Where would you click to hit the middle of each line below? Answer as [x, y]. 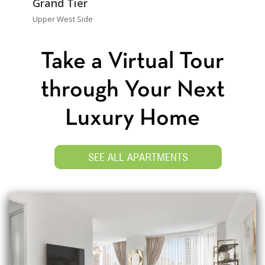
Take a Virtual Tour [132, 62]
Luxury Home [132, 119]
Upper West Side [63, 19]
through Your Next [132, 91]
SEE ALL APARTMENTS [138, 157]
